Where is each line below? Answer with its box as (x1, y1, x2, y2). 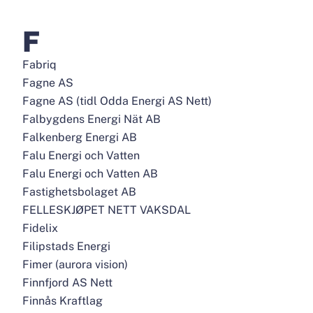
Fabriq (22, 58, 57, 71)
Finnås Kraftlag (22, 294, 103, 307)
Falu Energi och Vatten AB (22, 167, 158, 180)
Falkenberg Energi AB (22, 131, 137, 144)
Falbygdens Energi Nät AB (22, 112, 161, 126)
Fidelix (22, 221, 58, 235)
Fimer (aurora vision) (22, 258, 128, 271)
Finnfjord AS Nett (22, 276, 112, 289)
